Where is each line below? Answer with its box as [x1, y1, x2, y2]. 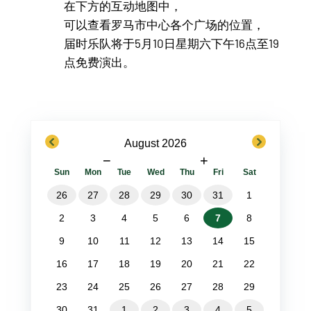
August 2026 [124, 137, 187, 149]
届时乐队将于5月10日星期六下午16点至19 [64, 35, 280, 51]
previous [45, 136, 92, 151]
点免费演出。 [64, 53, 135, 69]
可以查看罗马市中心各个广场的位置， [64, 16, 265, 32]
